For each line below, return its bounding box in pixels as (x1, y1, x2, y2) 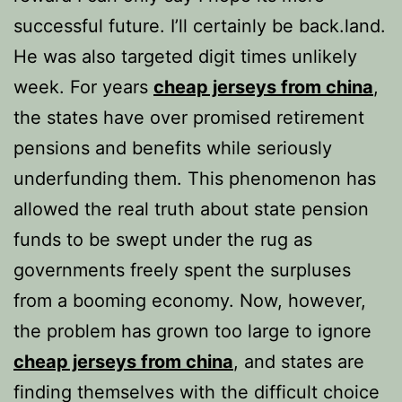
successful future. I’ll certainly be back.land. (13, 15, 386, 37)
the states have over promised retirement (13, 107, 364, 128)
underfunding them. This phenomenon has (13, 168, 376, 189)
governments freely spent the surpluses (13, 259, 351, 281)
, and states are (233, 351, 364, 372)
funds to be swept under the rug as (13, 229, 312, 250)
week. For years (13, 76, 153, 98)
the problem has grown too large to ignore (13, 320, 371, 342)
